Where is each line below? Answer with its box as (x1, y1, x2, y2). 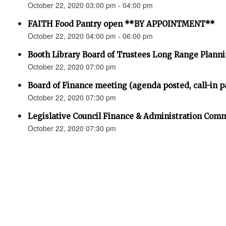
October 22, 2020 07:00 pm (28, 62, 116, 72)
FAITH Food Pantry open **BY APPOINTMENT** (28, 19, 215, 29)
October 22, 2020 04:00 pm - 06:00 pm (28, 31, 153, 41)
